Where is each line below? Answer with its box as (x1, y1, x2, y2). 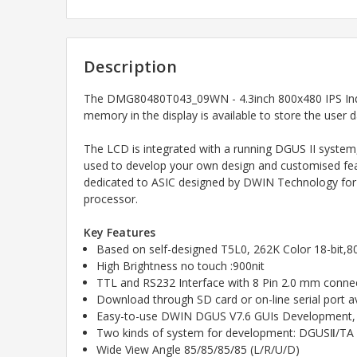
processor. (84, 191, 138, 207)
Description (84, 56, 177, 78)
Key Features (84, 225, 155, 241)
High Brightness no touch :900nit (96, 258, 265, 274)
